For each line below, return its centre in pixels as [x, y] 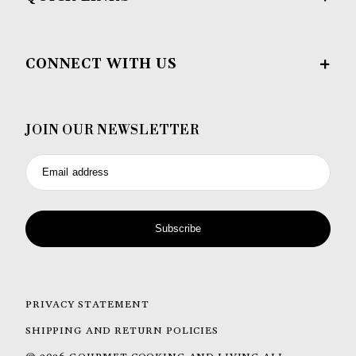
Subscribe [178, 229]
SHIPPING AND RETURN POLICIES [122, 331]
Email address [76, 172]
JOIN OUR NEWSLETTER [113, 131]
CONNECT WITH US [101, 65]
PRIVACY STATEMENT [87, 305]
